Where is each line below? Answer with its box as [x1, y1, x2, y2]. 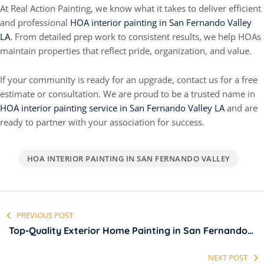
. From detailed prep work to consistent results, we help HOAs [10, 31, 261, 43]
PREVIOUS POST [16, 210, 73, 221]
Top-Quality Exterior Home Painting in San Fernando [9, 225, 247, 237]
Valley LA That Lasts [9, 237, 101, 250]
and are [225, 102, 258, 114]
